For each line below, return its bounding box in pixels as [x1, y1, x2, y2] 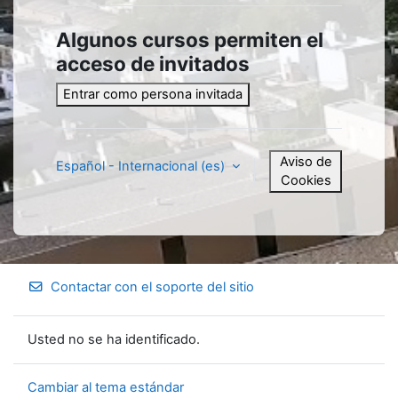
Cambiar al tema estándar [28, 379, 184, 395]
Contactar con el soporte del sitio [51, 279, 255, 295]
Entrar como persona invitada [63, 85, 243, 102]
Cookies [280, 171, 331, 188]
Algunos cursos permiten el [56, 27, 323, 52]
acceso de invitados [56, 51, 250, 76]
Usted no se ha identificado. [28, 331, 200, 347]
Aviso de [279, 153, 332, 170]
